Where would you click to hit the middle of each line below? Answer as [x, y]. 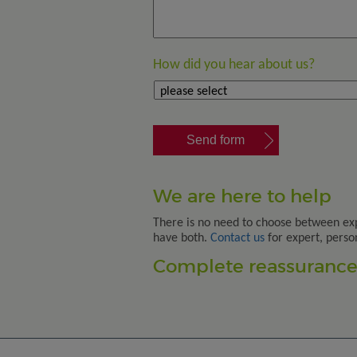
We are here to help [242, 196]
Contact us [237, 238]
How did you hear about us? [234, 65]
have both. [182, 238]
